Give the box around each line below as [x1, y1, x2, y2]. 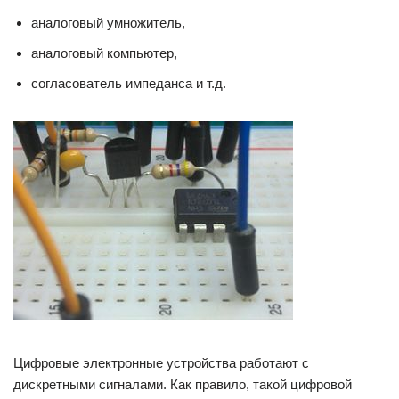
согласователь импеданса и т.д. [31, 76, 226, 91]
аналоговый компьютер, [31, 45, 177, 61]
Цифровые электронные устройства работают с [13, 355, 309, 370]
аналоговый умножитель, [31, 15, 185, 30]
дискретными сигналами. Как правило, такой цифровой [13, 377, 352, 392]
